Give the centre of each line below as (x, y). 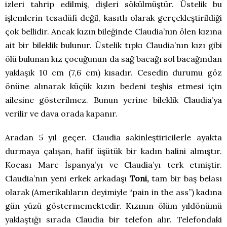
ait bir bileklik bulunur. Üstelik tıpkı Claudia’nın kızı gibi (113, 45)
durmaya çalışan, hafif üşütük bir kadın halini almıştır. (113, 151)
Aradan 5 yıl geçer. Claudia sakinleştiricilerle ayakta (113, 138)
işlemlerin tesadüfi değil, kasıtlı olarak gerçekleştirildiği (113, 18)
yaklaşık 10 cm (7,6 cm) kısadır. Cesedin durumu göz (113, 73)
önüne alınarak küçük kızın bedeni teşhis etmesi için (113, 86)
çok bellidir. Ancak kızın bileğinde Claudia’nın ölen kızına (113, 32)
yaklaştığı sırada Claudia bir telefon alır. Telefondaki (113, 220)
